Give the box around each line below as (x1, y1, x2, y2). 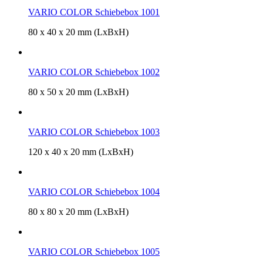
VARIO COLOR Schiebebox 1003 (28, 126, 160, 137)
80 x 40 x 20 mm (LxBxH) (28, 26, 129, 37)
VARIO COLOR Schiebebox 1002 (28, 66, 160, 77)
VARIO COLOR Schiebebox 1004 (28, 186, 160, 197)
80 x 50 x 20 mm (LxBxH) (28, 86, 129, 97)
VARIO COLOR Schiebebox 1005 (28, 246, 160, 257)
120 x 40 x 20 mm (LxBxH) (28, 146, 133, 157)
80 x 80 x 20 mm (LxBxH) (28, 206, 129, 217)
